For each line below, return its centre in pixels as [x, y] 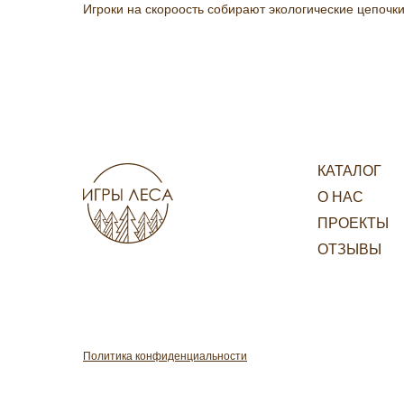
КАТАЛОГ [349, 171]
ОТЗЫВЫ [349, 249]
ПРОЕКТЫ [353, 223]
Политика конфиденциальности [165, 356]
